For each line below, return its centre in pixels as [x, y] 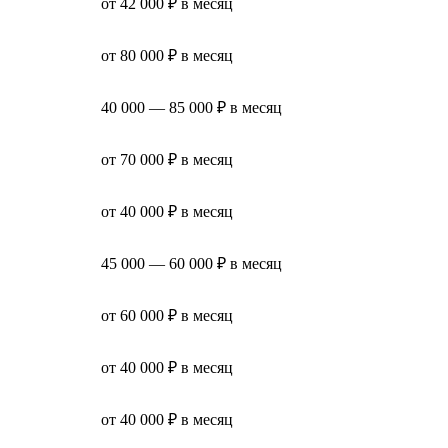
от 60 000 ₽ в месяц [167, 315]
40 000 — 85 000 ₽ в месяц [191, 107]
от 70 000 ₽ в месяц [167, 159]
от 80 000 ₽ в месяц [167, 55]
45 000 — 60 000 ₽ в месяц [191, 263]
